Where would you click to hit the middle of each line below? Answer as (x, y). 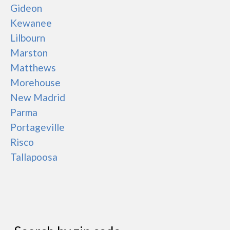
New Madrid (38, 97)
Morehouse (35, 82)
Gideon (26, 8)
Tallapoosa (34, 157)
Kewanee (31, 23)
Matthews (33, 68)
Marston (29, 53)
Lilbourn (28, 38)
